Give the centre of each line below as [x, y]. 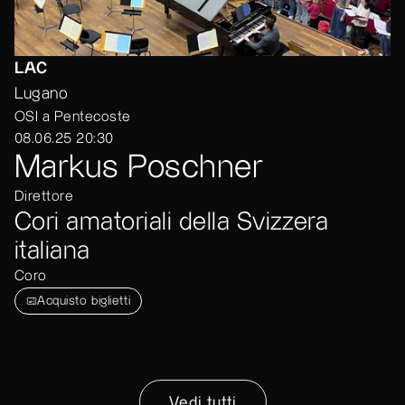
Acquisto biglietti [84, 301]
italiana [52, 251]
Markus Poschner [139, 168]
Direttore [44, 197]
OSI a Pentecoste [73, 118]
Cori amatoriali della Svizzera [172, 222]
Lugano [42, 94]
